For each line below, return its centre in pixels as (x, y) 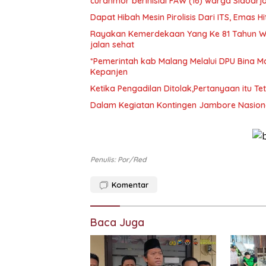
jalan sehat (112, 45)
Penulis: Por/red (118, 160)
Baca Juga (117, 223)
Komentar (130, 185)
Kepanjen (109, 72)
